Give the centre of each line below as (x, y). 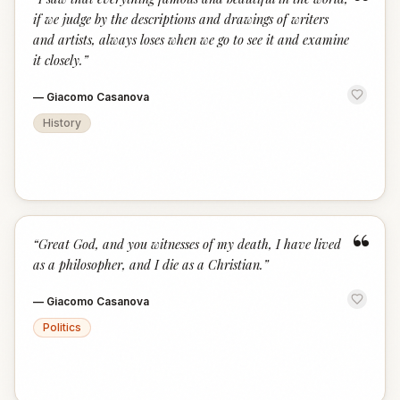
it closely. (58, 60)
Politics (62, 327)
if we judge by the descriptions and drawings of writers (181, 19)
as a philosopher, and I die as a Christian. (148, 264)
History (62, 123)
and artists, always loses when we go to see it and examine (191, 39)
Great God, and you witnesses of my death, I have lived (190, 244)
